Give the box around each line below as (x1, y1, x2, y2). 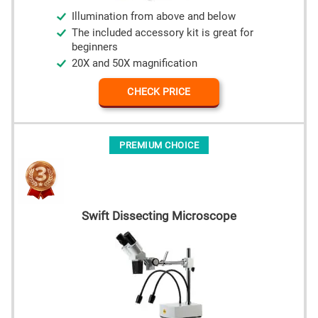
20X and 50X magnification (72, 57, 197, 70)
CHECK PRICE (127, 86, 191, 98)
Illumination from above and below (72, 11, 236, 23)
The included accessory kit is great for (72, 27, 253, 40)
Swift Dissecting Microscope (82, 209, 236, 224)
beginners (72, 41, 118, 54)
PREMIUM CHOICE (119, 140, 199, 151)
